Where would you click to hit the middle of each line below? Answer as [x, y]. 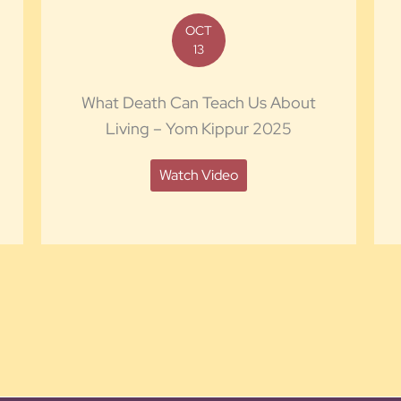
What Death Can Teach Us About [198, 102]
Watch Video [198, 175]
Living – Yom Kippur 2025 [198, 128]
